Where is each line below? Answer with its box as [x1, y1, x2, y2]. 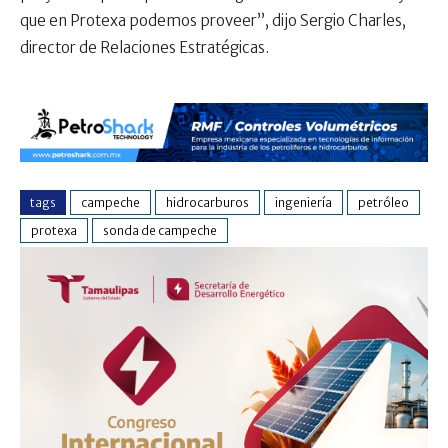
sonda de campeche [103, 223, 217, 239]
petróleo [358, 195, 409, 211]
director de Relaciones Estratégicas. [20, 37, 269, 57]
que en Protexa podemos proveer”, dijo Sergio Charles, [20, 10, 406, 30]
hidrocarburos [166, 195, 249, 211]
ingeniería [275, 195, 332, 211]
